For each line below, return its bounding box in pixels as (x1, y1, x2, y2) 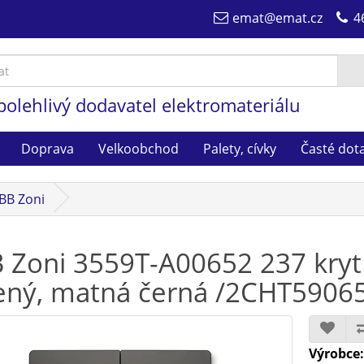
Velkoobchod (98, 139, 179, 158)
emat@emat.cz (232, 9, 323, 27)
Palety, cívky (203, 139, 276, 158)
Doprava (21, 139, 74, 158)
